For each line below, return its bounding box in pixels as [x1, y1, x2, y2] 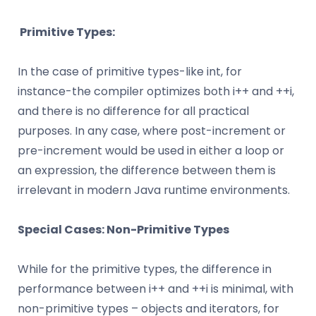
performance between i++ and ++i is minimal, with [18, 281, 293, 298]
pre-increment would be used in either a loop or [18, 142, 284, 159]
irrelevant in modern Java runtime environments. [18, 182, 290, 199]
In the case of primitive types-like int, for [18, 63, 242, 80]
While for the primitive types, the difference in [18, 261, 272, 278]
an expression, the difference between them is [18, 162, 276, 179]
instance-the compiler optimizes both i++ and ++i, [18, 83, 294, 100]
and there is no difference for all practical [18, 103, 249, 120]
